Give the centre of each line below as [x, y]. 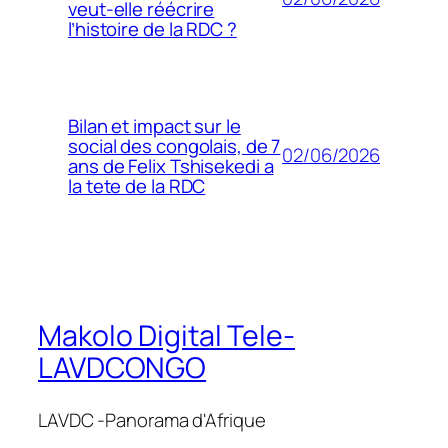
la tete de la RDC [137, 185]
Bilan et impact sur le [154, 125]
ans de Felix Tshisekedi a [171, 165]
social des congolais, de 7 [174, 145]
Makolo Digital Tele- [166, 336]
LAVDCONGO [122, 368]
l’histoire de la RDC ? [152, 28]
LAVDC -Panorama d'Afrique [152, 420]
